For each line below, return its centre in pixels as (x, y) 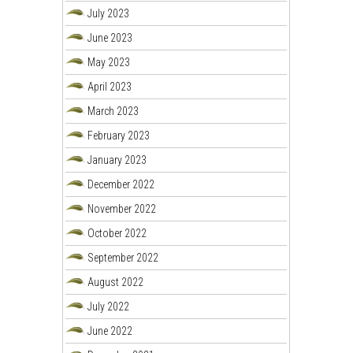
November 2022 (122, 208)
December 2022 (121, 184)
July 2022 (109, 306)
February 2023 (119, 135)
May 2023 (109, 62)
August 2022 (116, 282)
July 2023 (109, 13)
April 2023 (110, 86)
